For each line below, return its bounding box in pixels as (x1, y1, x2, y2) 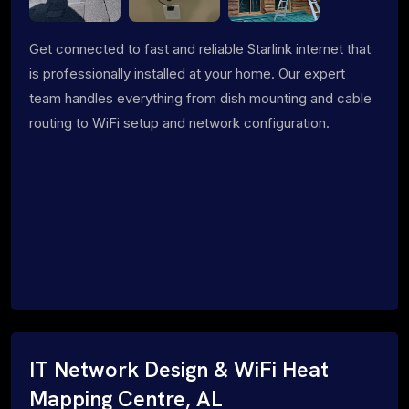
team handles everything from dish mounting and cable (29, 89, 372, 107)
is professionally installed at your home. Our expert (29, 64, 345, 82)
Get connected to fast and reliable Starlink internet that (29, 39, 371, 58)
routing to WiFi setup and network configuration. (29, 113, 330, 131)
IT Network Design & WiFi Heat (29, 355, 329, 383)
